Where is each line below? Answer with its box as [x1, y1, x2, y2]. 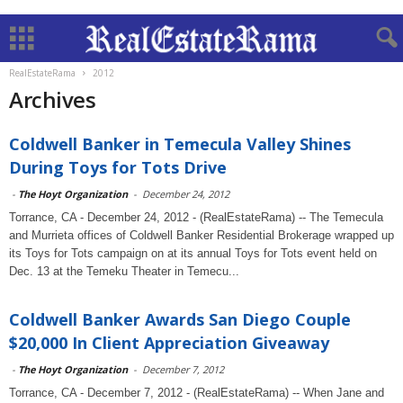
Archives [9, 85, 96, 114]
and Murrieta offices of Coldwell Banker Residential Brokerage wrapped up [9, 228, 394, 242]
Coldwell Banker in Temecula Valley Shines [9, 133, 351, 155]
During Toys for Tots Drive [9, 157, 227, 178]
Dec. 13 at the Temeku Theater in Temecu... [9, 264, 239, 278]
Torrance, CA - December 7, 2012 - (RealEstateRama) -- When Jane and [9, 386, 384, 399]
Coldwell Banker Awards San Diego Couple [9, 309, 351, 330]
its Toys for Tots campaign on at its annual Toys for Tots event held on [9, 246, 377, 260]
